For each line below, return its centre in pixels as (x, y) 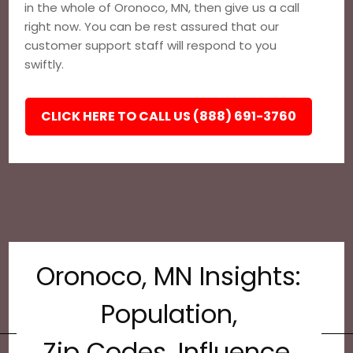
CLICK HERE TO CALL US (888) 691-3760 (169, 116)
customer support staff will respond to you (151, 45)
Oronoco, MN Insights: (169, 276)
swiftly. (45, 64)
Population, (169, 314)
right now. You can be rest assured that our (152, 26)
